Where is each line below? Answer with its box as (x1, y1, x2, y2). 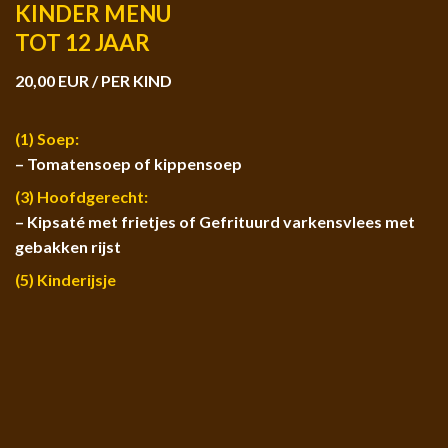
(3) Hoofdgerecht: (15, 186, 148, 206)
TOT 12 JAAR (15, 28, 150, 56)
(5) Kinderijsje (15, 269, 116, 289)
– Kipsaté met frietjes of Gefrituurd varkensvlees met (15, 211, 415, 231)
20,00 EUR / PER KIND (15, 70, 172, 90)
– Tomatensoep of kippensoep (15, 153, 242, 173)
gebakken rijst (15, 236, 121, 256)
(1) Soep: (15, 128, 79, 148)
